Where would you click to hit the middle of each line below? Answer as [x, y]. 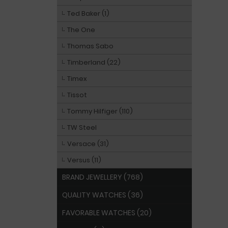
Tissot [77, 95]
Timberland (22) [94, 62]
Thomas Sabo [90, 46]
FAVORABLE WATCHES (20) [107, 213]
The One [81, 30]
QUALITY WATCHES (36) [103, 195]
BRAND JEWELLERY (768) [103, 177]
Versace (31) [88, 144]
